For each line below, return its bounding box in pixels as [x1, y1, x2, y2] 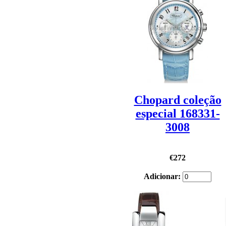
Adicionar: [144, 172, 183, 181]
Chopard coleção [134, 93, 221, 106]
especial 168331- [135, 106, 220, 120]
